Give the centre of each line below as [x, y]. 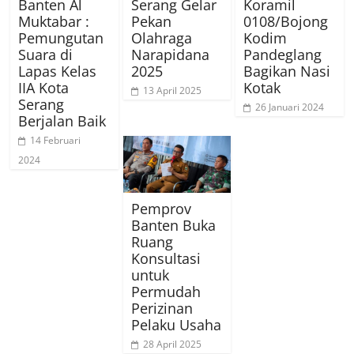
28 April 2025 [172, 344]
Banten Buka [173, 225]
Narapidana [170, 54]
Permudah [166, 291]
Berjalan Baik [62, 121]
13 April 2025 [172, 90]
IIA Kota [44, 87]
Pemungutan [61, 38]
